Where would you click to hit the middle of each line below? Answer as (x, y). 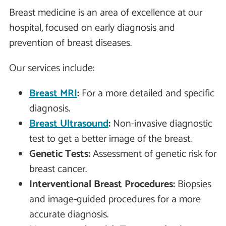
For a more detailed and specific (147, 94)
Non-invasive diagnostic (161, 124)
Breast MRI (53, 94)
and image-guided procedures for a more (115, 200)
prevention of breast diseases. (70, 43)
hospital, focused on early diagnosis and (92, 28)
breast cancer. (58, 169)
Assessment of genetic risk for (153, 154)
